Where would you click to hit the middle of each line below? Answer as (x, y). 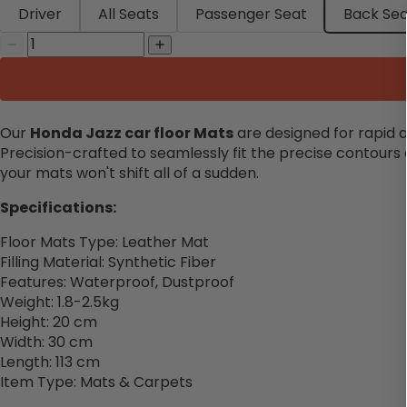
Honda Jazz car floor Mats (132, 133)
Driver (40, 14)
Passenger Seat (251, 14)
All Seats (129, 14)
